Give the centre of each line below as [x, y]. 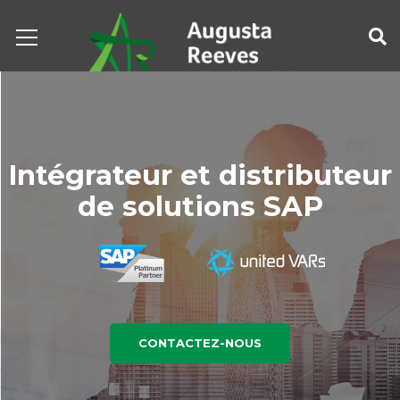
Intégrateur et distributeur [200, 175]
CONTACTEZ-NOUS [200, 343]
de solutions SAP [200, 206]
